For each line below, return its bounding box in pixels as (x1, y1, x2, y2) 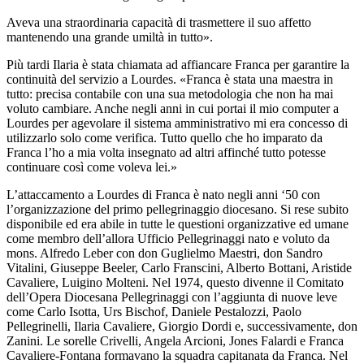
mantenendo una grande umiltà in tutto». (6, 29, 213, 44)
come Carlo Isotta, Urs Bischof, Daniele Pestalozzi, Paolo (6, 304, 301, 318)
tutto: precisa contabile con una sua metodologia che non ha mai (6, 86, 333, 101)
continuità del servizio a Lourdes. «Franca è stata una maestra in (6, 71, 333, 86)
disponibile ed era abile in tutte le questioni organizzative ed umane (6, 216, 349, 231)
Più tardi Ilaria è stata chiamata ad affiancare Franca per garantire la (6, 57, 349, 71)
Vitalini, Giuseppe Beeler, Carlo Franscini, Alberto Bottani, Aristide (6, 260, 352, 275)
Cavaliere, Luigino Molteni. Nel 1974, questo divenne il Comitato (6, 275, 344, 289)
